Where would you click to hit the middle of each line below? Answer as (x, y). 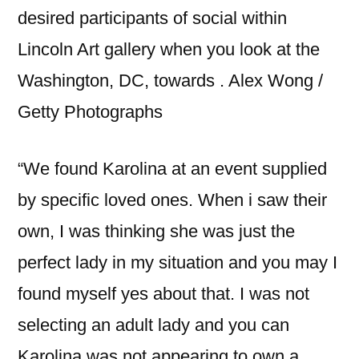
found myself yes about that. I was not (163, 294)
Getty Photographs (90, 112)
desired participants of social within (152, 18)
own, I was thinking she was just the (156, 231)
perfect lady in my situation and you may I (177, 262)
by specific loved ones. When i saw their (172, 200)
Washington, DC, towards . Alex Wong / (170, 81)
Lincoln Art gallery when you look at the (169, 49)
